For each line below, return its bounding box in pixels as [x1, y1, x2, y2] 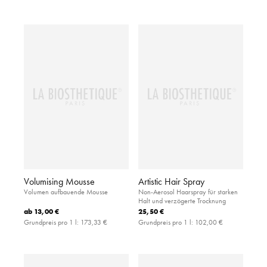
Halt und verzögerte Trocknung [138, 196, 226, 206]
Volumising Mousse [24, 175, 95, 188]
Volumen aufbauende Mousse [24, 187, 108, 197]
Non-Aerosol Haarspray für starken [138, 187, 238, 197]
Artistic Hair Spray [138, 175, 204, 188]
